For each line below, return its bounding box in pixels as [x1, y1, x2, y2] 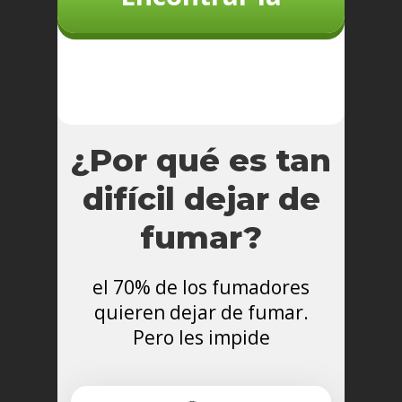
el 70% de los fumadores [92, 275, 310, 301]
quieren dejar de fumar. [93, 300, 309, 326]
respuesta [135, 42, 267, 80]
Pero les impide [132, 325, 270, 351]
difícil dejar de [82, 179, 320, 219]
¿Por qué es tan [71, 141, 331, 180]
